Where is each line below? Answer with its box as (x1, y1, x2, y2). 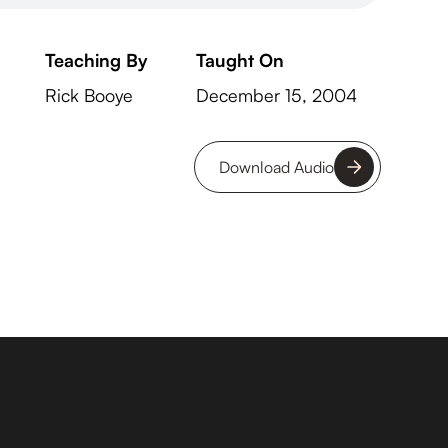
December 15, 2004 (195, 84, 357, 106)
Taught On (195, 49, 284, 71)
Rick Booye (44, 84, 133, 106)
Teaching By (44, 49, 148, 71)
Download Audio (218, 157, 334, 177)
